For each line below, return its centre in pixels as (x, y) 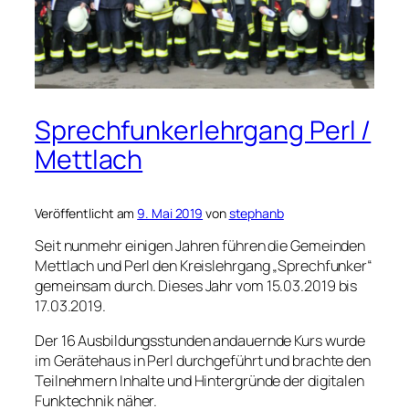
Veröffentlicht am (86, 214)
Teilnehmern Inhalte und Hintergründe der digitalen (199, 380)
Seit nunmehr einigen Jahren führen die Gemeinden (200, 245)
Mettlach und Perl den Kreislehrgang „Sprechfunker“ (204, 265)
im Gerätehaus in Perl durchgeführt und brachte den (203, 360)
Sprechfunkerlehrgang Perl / (203, 131)
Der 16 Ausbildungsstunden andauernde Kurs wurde (200, 340)
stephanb (256, 214)
